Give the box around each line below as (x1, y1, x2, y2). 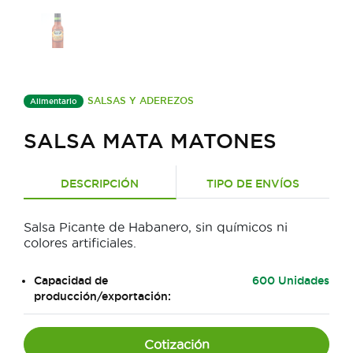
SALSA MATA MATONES (24, 129, 277, 153)
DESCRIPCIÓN (61, 177, 139, 191)
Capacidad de (34, 274, 108, 288)
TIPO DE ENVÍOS (206, 177, 299, 191)
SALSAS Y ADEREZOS (87, 95, 194, 106)
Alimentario (30, 97, 77, 106)
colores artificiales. (24, 236, 136, 251)
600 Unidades (251, 274, 329, 288)
